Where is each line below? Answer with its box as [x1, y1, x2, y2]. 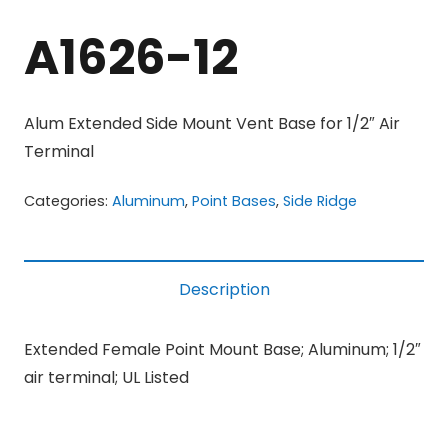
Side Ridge [283, 191, 357, 212]
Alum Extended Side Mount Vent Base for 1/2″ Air [24, 112, 400, 136]
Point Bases [192, 191, 276, 212]
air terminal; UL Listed [24, 366, 189, 390]
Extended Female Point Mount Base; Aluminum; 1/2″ [24, 338, 421, 362]
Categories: [24, 191, 112, 212]
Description [178, 278, 270, 302]
